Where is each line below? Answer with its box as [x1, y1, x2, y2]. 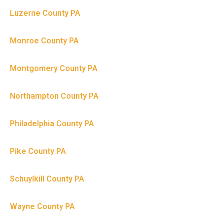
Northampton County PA [10, 91, 99, 101]
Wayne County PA [10, 202, 75, 212]
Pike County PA [10, 147, 66, 156]
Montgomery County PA [10, 64, 98, 74]
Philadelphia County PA [10, 119, 94, 129]
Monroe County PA [10, 36, 79, 46]
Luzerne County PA [10, 8, 80, 18]
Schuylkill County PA [10, 174, 84, 184]
